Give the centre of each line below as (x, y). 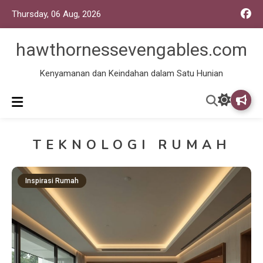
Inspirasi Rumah (52, 181)
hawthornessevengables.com (131, 50)
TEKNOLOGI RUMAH (131, 145)
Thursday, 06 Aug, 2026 (56, 14)
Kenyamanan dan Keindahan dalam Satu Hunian (131, 73)
